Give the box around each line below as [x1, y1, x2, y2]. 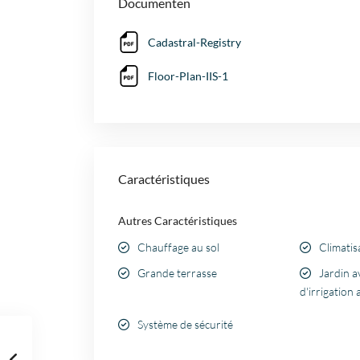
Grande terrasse [137, 266, 217, 280]
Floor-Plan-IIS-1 [148, 69, 228, 84]
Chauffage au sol [137, 240, 219, 255]
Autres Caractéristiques [118, 214, 237, 228]
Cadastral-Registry [148, 35, 241, 50]
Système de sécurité [137, 317, 233, 332]
